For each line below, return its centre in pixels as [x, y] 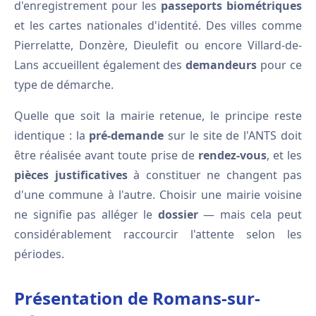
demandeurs [221, 65]
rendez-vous [232, 155]
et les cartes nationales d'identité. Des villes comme [158, 25]
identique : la [52, 135]
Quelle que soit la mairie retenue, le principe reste [158, 116]
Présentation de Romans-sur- [137, 298]
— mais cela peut [250, 214]
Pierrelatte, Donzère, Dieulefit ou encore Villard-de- [158, 45]
